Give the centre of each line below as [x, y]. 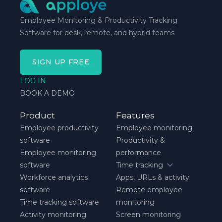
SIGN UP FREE [61, 62]
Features [135, 115]
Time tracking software [59, 202]
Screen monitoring [148, 214]
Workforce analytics [54, 177]
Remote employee [149, 190]
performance [139, 152]
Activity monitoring [53, 214]
